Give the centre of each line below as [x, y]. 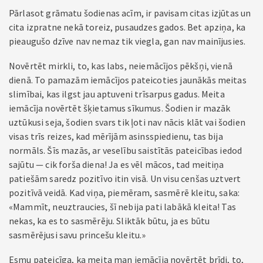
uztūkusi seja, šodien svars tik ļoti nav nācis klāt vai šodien [127, 122]
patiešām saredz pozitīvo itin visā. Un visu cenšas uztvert [125, 178]
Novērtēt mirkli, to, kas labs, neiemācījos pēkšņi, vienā [121, 66]
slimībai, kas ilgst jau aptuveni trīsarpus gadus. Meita [117, 94]
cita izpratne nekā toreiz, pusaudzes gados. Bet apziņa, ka [127, 27]
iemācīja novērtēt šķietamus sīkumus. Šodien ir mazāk [120, 108]
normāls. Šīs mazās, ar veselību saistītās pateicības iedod [126, 150]
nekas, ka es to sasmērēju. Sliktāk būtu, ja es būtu [109, 221]
